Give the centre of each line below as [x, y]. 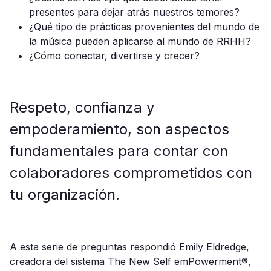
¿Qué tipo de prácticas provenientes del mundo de [144, 27]
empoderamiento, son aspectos [119, 129]
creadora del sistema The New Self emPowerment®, [130, 261]
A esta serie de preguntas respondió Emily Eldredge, [129, 247]
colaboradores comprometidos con [131, 173]
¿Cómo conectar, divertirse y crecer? [114, 56]
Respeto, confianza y [82, 107]
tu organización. [65, 194]
